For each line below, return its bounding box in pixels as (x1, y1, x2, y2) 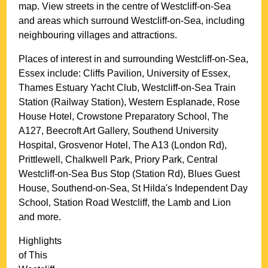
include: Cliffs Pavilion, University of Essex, (47, 68, 231, 79)
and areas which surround (19, 16, 132, 26)
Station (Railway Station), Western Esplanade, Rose (19, 97, 240, 108)
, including (201, 16, 245, 26)
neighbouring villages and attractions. (19, 30, 178, 41)
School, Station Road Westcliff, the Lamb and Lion (19, 197, 232, 208)
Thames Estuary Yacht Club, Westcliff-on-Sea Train (19, 83, 236, 93)
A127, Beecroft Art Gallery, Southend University (19, 126, 219, 136)
